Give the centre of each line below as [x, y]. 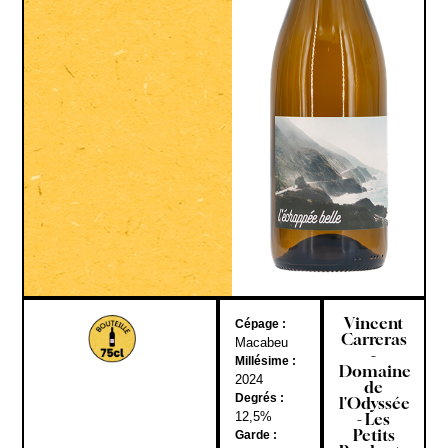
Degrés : [259, 397]
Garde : [255, 434]
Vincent [374, 322]
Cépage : [260, 323]
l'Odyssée [374, 402]
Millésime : [265, 360]
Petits [373, 434]
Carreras [373, 338]
